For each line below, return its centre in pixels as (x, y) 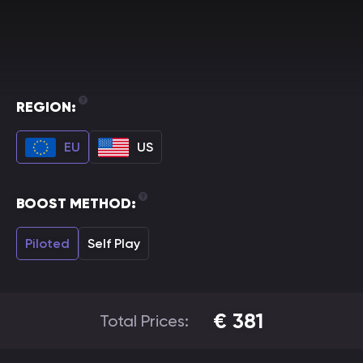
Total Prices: (144, 321)
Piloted (47, 243)
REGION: (46, 107)
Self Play (114, 243)
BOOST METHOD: (76, 203)
